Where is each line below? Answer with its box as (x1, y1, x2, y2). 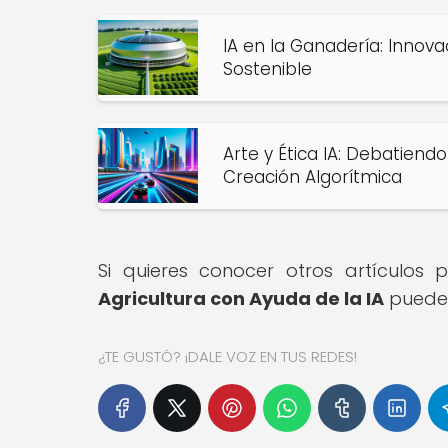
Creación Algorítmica (223, 164, 402, 189)
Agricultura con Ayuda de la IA (98, 285, 384, 311)
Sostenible (223, 56, 312, 81)
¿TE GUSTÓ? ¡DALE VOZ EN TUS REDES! (98, 345, 357, 367)
